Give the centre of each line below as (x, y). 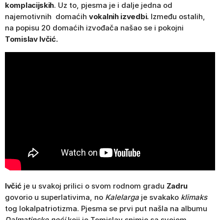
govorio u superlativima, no (55, 197)
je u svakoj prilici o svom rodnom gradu (94, 186)
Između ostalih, (177, 16)
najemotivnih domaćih (47, 16)
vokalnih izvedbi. (119, 16)
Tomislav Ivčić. (31, 39)
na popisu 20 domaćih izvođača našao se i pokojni (94, 27)
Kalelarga (122, 197)
